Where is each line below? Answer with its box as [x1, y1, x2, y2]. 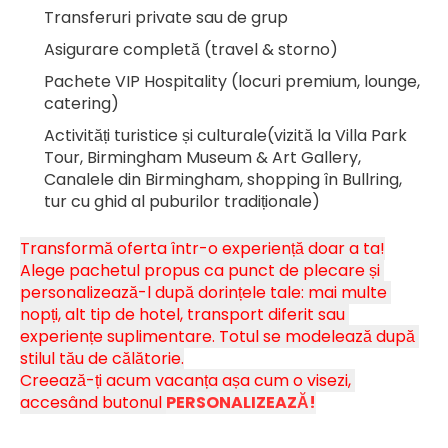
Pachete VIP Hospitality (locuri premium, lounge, [44, 70, 420, 94]
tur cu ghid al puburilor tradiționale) [44, 190, 320, 214]
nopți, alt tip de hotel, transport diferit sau [20, 303, 345, 327]
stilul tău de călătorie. [20, 347, 184, 371]
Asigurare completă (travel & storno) [44, 38, 338, 62]
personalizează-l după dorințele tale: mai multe [20, 281, 387, 305]
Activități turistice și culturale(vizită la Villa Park [44, 124, 407, 148]
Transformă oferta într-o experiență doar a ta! [20, 237, 385, 261]
